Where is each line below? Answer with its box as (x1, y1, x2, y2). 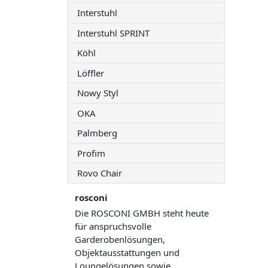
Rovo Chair (77, 167, 123, 179)
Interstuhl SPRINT (77, 26, 150, 39)
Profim (77, 147, 106, 159)
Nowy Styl (77, 87, 119, 99)
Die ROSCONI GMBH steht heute (75, 206, 209, 219)
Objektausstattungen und (75, 246, 180, 258)
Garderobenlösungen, (75, 233, 166, 245)
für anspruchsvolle (75, 220, 152, 232)
